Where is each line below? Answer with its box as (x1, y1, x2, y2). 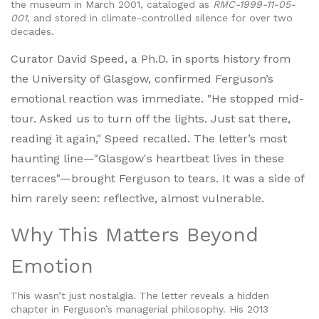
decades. (11, 26, 54, 38)
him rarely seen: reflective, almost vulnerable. (11, 192, 264, 206)
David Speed (57, 52, 125, 66)
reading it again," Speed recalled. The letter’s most (11, 132, 287, 146)
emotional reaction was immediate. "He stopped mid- (11, 92, 304, 106)
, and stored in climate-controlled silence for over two (27, 12, 293, 24)
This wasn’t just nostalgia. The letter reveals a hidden (11, 290, 269, 302)
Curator (11, 52, 57, 66)
